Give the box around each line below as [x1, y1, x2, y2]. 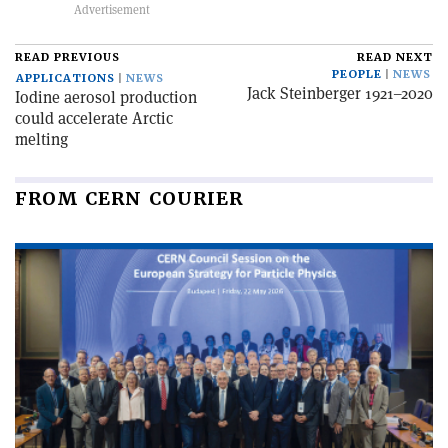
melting [15, 129, 68, 150]
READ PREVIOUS [15, 50, 120, 65]
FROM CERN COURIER [15, 187, 243, 210]
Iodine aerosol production [15, 87, 197, 108]
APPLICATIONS [16, 71, 115, 86]
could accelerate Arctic [15, 108, 173, 129]
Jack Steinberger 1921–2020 [247, 83, 433, 104]
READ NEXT [357, 50, 433, 65]
